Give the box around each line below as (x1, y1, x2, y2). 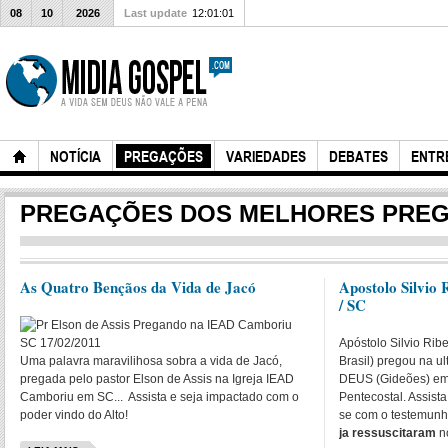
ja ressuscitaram (339, 426, 437, 440)
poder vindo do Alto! (20, 408, 128, 422)
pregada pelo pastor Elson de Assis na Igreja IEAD (20, 372, 294, 386)
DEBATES (329, 148, 388, 165)
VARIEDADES (226, 148, 306, 165)
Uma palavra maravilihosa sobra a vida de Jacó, (20, 354, 285, 368)
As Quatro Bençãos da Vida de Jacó (20, 276, 256, 298)
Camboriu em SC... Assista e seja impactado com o (20, 390, 299, 404)
